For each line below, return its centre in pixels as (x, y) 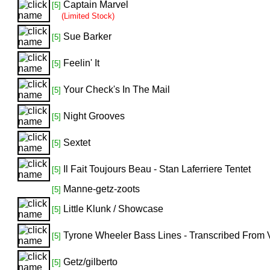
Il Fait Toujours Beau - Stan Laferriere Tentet (157, 169)
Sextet (77, 143)
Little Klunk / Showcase (114, 209)
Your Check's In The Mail (117, 89)
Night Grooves (94, 116)
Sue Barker (88, 36)
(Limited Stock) (88, 16)
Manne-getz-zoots (102, 189)
